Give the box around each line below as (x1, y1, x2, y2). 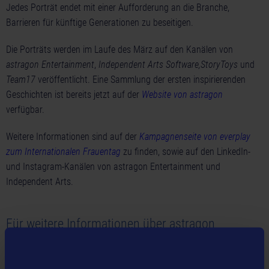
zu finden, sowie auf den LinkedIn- (121, 146, 250, 158)
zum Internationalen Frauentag (6, 146, 121, 158)
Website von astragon (142, 89, 223, 101)
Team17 (6, 74, 35, 86)
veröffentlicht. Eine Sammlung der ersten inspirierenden (35, 74, 246, 86)
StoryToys (201, 59, 240, 71)
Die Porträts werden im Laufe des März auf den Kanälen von (6, 44, 233, 56)
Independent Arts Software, (98, 59, 201, 71)
